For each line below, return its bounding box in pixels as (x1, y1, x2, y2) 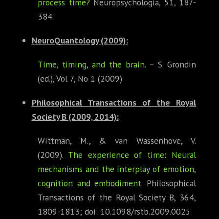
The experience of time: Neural (67, 149, 197, 161)
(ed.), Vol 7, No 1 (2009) (38, 73, 122, 85)
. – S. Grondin (145, 59, 196, 70)
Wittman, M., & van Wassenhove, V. (38, 135, 196, 147)
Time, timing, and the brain (38, 59, 145, 70)
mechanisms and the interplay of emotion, (38, 163, 196, 175)
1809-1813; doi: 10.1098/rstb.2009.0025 (38, 206, 191, 218)
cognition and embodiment (38, 177, 142, 189)
